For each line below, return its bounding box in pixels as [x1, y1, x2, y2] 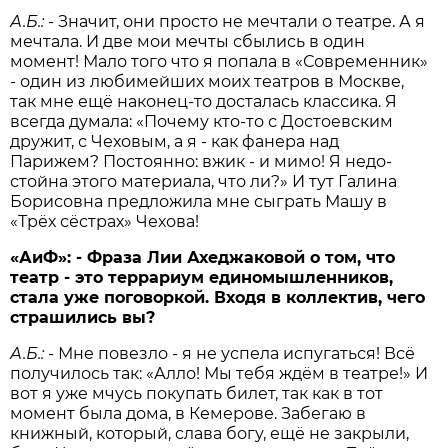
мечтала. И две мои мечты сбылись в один [10, 32, 366, 52]
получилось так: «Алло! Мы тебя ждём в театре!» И [10, 364, 429, 384]
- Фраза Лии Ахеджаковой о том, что [76, 248, 396, 268]
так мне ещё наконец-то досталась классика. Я [10, 92, 398, 112]
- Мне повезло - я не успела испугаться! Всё [48, 344, 416, 364]
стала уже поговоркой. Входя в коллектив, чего [10, 288, 426, 308]
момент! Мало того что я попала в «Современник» [10, 52, 429, 72]
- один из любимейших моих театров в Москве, [10, 72, 405, 92]
